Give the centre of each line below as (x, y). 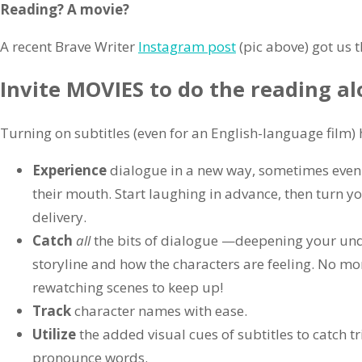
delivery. (59, 217)
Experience (69, 170)
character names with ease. (161, 310)
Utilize (54, 334)
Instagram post (187, 47)
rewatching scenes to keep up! (128, 287)
